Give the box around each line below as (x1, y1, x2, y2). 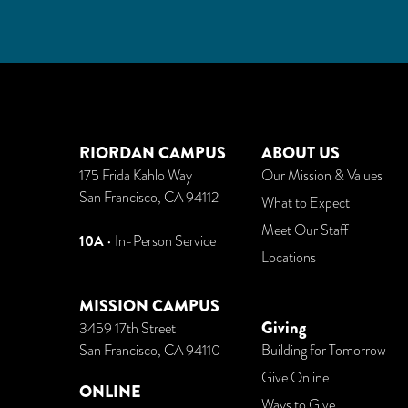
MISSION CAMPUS (79, 294, 219, 318)
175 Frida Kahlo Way (79, 166, 192, 186)
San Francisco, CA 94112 (79, 188, 219, 208)
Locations (261, 248, 316, 268)
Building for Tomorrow (261, 341, 386, 361)
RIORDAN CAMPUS (79, 141, 226, 165)
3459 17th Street (79, 319, 176, 339)
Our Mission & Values (261, 166, 382, 186)
